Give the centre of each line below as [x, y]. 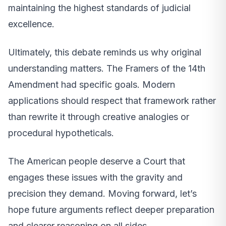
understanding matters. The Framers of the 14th [107, 68]
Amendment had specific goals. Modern [92, 84]
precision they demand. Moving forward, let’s [102, 193]
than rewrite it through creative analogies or [99, 117]
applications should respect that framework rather [112, 100]
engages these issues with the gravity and [95, 177]
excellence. [31, 24]
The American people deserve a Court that [97, 161]
